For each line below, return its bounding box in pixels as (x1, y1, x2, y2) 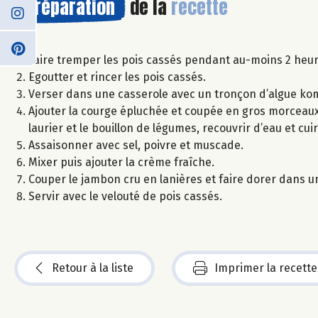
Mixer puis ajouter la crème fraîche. (28, 155, 214, 169)
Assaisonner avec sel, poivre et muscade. (28, 138, 243, 152)
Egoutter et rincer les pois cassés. (28, 70, 206, 84)
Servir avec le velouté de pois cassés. (28, 189, 222, 203)
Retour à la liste (52, 261, 133, 275)
